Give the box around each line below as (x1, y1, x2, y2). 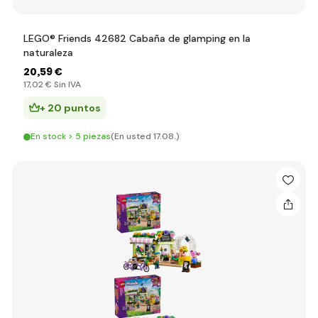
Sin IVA (52, 79, 81, 90)
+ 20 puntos (40, 102, 101, 114)
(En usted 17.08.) (111, 131, 180, 142)
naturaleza (23, 46, 73, 59)
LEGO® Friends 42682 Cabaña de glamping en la (23, 32, 251, 45)
